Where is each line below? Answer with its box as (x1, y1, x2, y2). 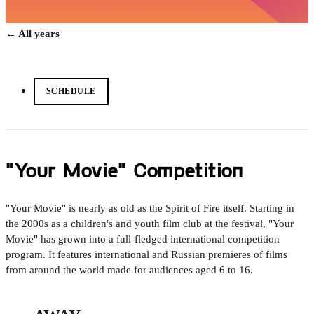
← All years (6, 28, 60, 39)
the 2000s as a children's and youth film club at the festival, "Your (6, 217, 294, 230)
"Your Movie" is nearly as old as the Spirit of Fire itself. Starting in (6, 202, 294, 214)
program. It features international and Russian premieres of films (6, 248, 287, 261)
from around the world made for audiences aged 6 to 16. (6, 264, 253, 276)
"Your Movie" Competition (6, 158, 243, 182)
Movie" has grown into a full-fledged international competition (6, 233, 280, 245)
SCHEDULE (46, 86, 96, 96)
